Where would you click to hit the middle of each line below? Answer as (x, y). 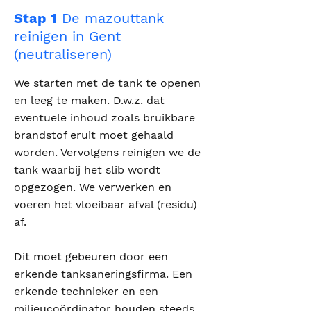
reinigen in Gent (67, 36)
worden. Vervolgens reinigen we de (107, 152)
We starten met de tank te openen (107, 83)
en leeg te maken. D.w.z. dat (89, 100)
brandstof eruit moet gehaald (94, 135)
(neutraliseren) (63, 54)
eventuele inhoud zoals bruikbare (104, 118)
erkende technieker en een (86, 291)
